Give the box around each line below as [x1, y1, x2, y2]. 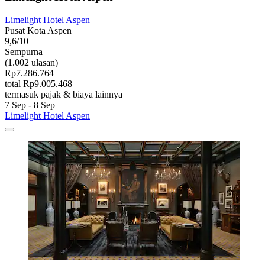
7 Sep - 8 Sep [5, 99, 55, 110]
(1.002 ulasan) [5, 57, 58, 67]
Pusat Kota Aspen [5, 25, 72, 35]
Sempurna [5, 46, 43, 57]
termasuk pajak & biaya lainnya [5, 89, 122, 99]
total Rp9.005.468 [5, 78, 72, 89]
